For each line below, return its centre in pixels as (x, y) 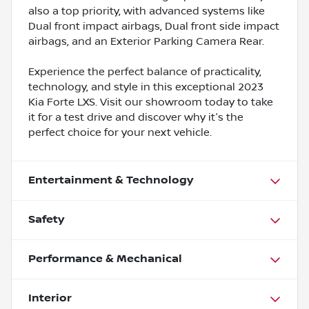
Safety (46, 219)
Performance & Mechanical (105, 259)
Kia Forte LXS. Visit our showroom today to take (151, 102)
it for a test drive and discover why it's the (136, 117)
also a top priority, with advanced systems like (147, 11)
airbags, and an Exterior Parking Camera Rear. (146, 41)
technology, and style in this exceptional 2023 (146, 87)
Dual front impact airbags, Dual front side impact (154, 26)
